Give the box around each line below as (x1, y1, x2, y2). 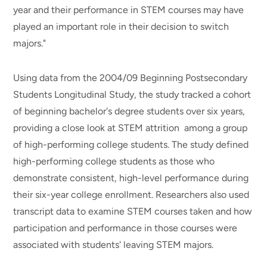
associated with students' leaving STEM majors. (13, 239, 216, 251)
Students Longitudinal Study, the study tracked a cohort (13, 89, 252, 101)
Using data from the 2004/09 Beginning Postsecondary (13, 72, 248, 84)
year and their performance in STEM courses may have (13, 4, 244, 15)
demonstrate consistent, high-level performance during (13, 172, 249, 184)
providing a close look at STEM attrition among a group (13, 122, 248, 134)
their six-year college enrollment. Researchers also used (13, 189, 250, 201)
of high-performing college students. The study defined (13, 139, 249, 151)
